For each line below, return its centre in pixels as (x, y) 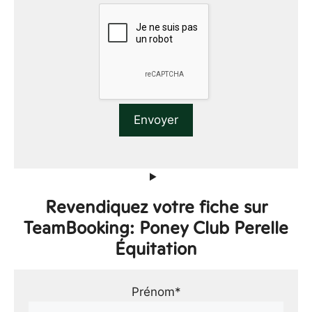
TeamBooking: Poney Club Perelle (156, 227)
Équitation (156, 248)
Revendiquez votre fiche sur (156, 206)
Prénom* (156, 291)
